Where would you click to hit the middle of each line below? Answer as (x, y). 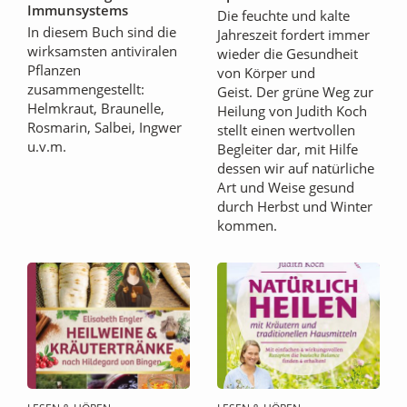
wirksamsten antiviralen (102, 50)
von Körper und (266, 72)
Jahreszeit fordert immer (293, 34)
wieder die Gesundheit (288, 53)
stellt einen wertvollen (286, 129)
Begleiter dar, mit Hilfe (288, 149)
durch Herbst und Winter (295, 206)
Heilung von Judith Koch (292, 110)
